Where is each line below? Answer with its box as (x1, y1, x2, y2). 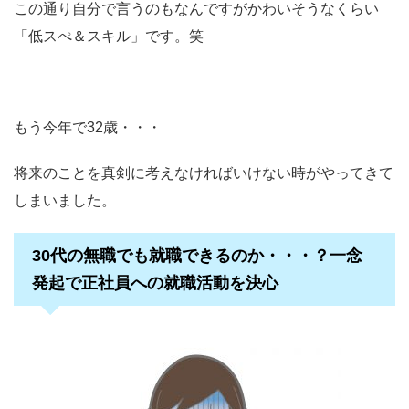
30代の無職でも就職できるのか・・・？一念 (32, 246, 362, 266)
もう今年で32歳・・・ (14, 120, 162, 136)
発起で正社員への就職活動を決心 (32, 274, 278, 293)
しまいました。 (14, 193, 116, 209)
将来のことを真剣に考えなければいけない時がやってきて (14, 165, 393, 182)
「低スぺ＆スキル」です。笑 (14, 28, 204, 45)
